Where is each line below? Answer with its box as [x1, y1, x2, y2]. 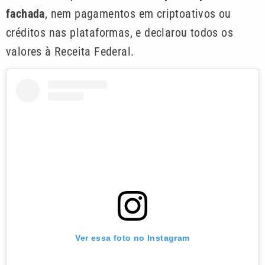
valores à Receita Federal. [6, 44, 134, 59]
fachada [6, 6, 45, 21]
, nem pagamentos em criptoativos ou [44, 6, 231, 21]
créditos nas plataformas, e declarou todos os [6, 25, 233, 40]
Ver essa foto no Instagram [75, 233, 190, 243]
